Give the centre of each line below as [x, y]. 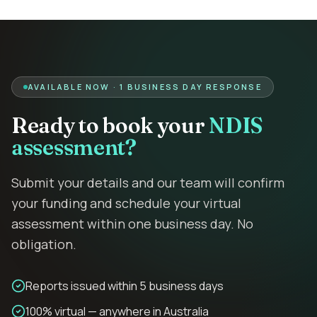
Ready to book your [110, 126]
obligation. [44, 244]
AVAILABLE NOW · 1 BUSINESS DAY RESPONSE [145, 87]
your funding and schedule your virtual [126, 203]
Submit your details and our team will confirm [148, 183]
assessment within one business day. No [132, 224]
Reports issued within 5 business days [125, 286]
